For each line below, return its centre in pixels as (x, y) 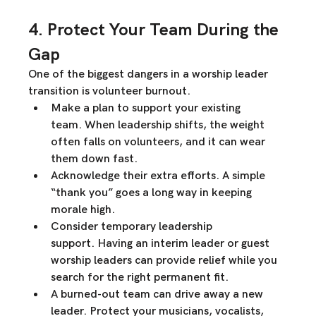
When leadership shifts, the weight (175, 126)
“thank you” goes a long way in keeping (153, 193)
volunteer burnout (140, 92)
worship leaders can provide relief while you (166, 261)
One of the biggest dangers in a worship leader (150, 75)
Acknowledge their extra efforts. (135, 176)
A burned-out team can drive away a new (159, 295)
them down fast (93, 159)
